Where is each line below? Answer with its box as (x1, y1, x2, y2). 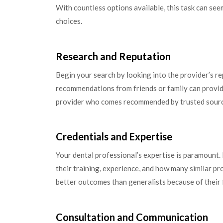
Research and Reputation (56, 50, 171, 62)
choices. (56, 16, 82, 26)
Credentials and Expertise (56, 130, 172, 143)
